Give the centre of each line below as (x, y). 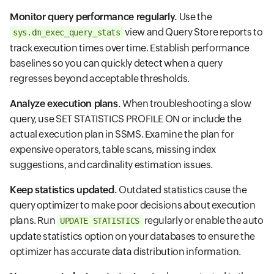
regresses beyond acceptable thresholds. (100, 79)
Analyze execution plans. (65, 104)
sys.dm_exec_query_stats (67, 33)
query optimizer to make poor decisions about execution (133, 206)
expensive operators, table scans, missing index (113, 150)
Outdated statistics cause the (182, 190)
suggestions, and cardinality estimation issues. (112, 165)
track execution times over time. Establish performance (130, 48)
